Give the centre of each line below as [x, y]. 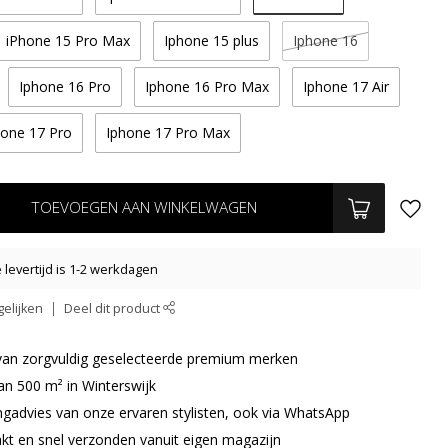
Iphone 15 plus [212, 40]
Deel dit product [114, 308]
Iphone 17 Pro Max [168, 132]
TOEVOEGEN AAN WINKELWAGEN [144, 207]
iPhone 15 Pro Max [68, 40]
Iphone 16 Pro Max [207, 86]
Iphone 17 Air [346, 86]
